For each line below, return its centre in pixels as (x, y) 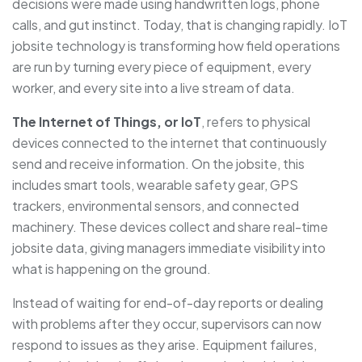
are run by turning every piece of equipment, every (162, 67)
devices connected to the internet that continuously (169, 143)
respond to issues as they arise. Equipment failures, (164, 345)
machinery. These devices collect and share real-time (170, 227)
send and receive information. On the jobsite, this (158, 164)
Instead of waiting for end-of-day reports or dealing (168, 303)
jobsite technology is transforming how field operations (176, 46)
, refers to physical (256, 122)
